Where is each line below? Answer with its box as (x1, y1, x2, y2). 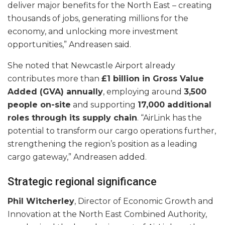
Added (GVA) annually (8, 86, 103, 96)
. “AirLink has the (137, 113, 202, 123)
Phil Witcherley (8, 196, 74, 206)
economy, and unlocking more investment (8, 26, 178, 36)
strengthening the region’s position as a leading (8, 139, 197, 149)
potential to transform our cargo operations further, (8, 126, 216, 136)
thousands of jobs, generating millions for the (8, 13, 188, 23)
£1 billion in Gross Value (101, 73, 204, 83)
